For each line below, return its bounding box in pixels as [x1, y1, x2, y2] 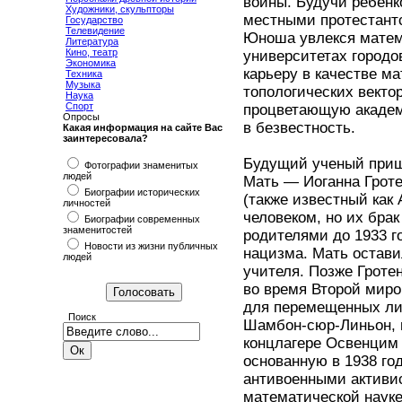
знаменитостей [63, 224, 132, 235]
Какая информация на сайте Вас [63, 122, 223, 133]
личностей [63, 197, 110, 208]
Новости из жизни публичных [82, 240, 218, 251]
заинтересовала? [63, 133, 148, 144]
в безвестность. [243, 118, 355, 136]
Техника [66, 68, 102, 79]
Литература [66, 36, 118, 47]
